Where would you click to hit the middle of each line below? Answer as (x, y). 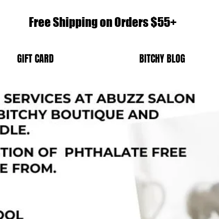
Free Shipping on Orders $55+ (103, 22)
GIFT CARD (35, 59)
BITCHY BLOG (162, 59)
